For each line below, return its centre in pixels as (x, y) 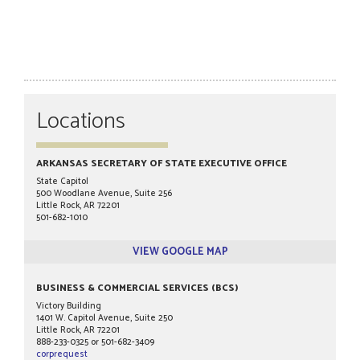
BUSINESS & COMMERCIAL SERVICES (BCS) (137, 288)
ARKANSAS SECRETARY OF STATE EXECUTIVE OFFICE (162, 164)
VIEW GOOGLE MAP (180, 252)
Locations (81, 121)
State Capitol (62, 182)
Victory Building (69, 306)
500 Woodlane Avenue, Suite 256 (104, 194)
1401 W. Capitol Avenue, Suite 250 (104, 318)
